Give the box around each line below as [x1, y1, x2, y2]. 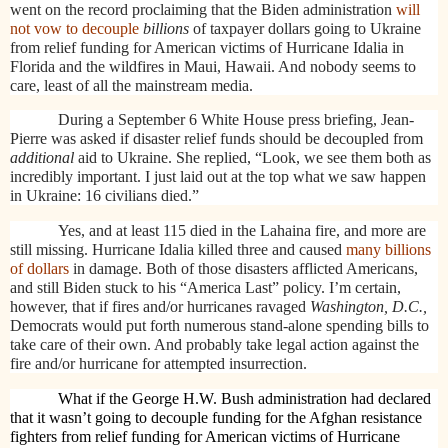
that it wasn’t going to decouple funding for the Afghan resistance [10, 409, 422, 427]
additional [10, 149, 74, 167]
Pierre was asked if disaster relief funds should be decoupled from [10, 130, 423, 148]
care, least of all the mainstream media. [10, 76, 253, 94]
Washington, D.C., [310, 298, 427, 316]
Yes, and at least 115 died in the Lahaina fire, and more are [58, 222, 426, 240]
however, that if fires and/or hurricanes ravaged [10, 298, 310, 316]
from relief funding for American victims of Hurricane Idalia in [10, 38, 404, 56]
